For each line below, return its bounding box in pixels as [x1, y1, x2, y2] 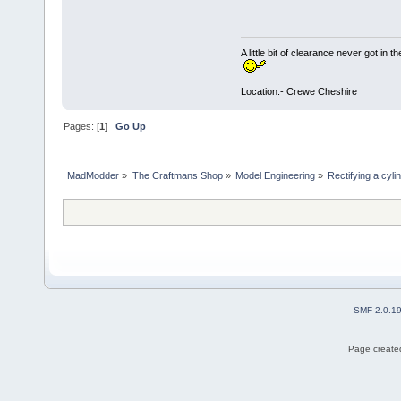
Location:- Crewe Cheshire [240, 86, 357, 98]
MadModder [67, 170, 120, 182]
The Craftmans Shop [132, 170, 223, 182]
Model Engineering [235, 170, 315, 182]
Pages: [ [64, 121, 100, 132]
